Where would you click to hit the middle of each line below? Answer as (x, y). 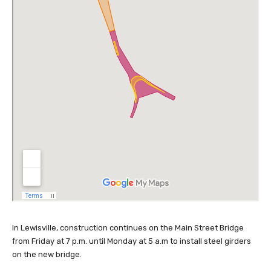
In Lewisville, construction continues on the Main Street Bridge (128, 227)
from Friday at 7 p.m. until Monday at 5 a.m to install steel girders (132, 241)
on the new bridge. (47, 254)
